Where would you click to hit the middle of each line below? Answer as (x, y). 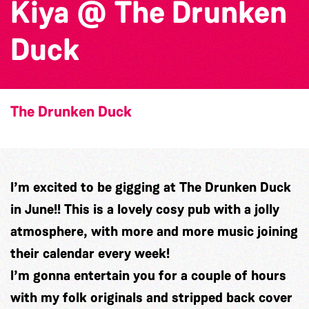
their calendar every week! (90, 253)
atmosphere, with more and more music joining (154, 231)
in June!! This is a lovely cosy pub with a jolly (145, 209)
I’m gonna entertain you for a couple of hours (148, 276)
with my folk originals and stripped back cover (151, 298)
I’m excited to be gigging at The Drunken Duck (151, 187)
